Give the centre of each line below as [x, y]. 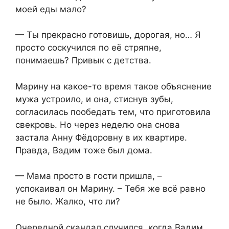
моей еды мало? [51, 9]
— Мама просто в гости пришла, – [89, 176]
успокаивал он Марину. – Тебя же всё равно [110, 189]
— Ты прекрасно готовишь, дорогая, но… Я [108, 35]
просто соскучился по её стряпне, [88, 48]
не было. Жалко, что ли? [68, 202]
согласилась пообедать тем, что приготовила [113, 112]
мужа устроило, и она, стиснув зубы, [94, 99]
